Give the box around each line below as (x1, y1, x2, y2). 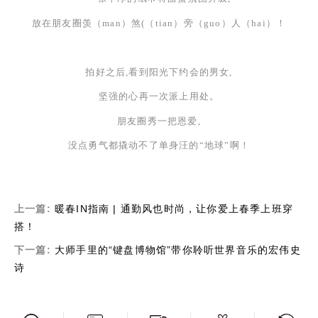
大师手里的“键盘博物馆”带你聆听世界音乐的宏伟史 (55, 244, 301, 256)
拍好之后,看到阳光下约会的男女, (85, 66, 233, 77)
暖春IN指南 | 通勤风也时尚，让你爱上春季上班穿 (55, 202, 294, 214)
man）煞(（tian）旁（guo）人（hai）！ (102, 17, 287, 28)
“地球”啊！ (199, 140, 250, 151)
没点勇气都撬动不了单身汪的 (68, 140, 199, 151)
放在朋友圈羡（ (31, 17, 103, 28)
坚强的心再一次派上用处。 (98, 91, 220, 102)
